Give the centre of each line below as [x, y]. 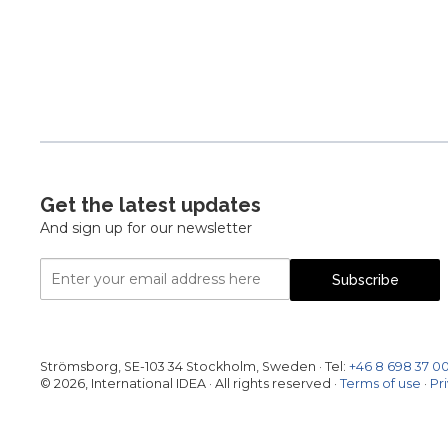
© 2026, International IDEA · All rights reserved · [188, 384]
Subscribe [365, 280]
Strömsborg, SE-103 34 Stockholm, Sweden [178, 367]
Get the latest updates [150, 205]
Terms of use [380, 384]
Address [67, 314]
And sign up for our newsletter [146, 228]
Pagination [78, 48]
